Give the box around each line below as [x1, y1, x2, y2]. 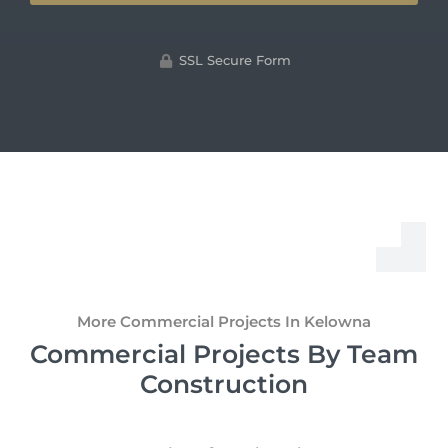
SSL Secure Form [179, 52, 292, 69]
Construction [140, 368, 308, 399]
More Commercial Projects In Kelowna [77, 311, 371, 331]
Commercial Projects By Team [30, 338, 418, 369]
